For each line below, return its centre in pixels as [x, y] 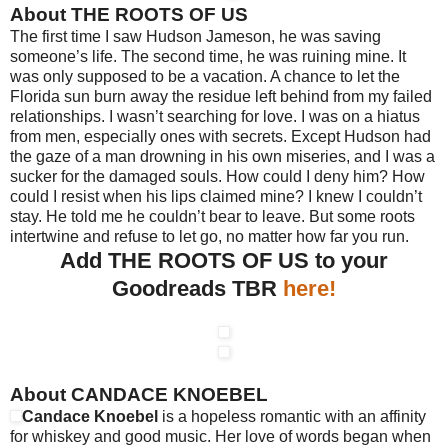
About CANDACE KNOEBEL [139, 394]
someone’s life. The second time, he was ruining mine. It [208, 56]
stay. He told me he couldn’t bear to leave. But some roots [212, 216]
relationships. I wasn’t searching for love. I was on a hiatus [215, 116]
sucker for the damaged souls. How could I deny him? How [217, 176]
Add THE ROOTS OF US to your [224, 260]
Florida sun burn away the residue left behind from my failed [221, 96]
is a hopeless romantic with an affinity [292, 416]
